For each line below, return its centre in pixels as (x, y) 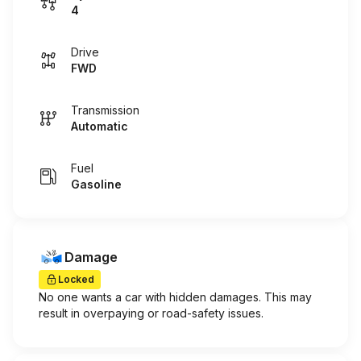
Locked (76, 279)
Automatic (100, 126)
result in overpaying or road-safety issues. (151, 313)
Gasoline (96, 184)
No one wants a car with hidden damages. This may (175, 297)
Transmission (105, 110)
